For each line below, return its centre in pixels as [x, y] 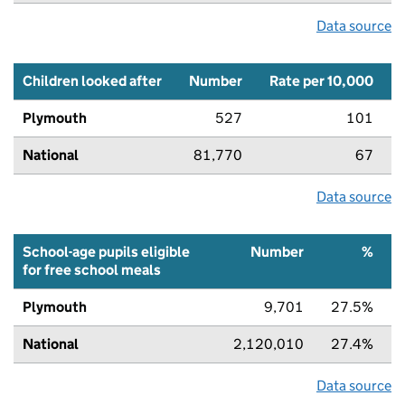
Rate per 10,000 [321, 80]
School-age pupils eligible [106, 251]
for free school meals [92, 269]
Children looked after [92, 80]
